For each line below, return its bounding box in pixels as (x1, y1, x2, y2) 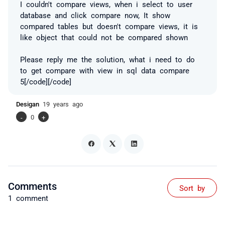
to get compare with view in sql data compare (20, 66, 189, 74)
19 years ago (43, 100, 83, 107)
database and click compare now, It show (20, 11, 170, 19)
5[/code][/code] (20, 77, 71, 85)
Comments (8, 180, 57, 190)
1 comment (8, 193, 48, 201)
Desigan (16, 100, 43, 107)
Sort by (179, 183, 205, 191)
